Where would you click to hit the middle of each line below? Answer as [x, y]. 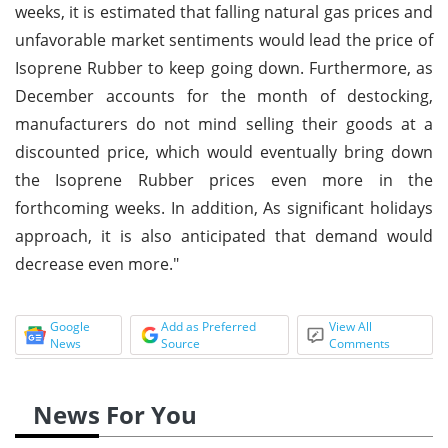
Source [180, 343]
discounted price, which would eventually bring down [224, 151]
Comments [360, 343]
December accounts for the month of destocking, [224, 95]
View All [351, 326]
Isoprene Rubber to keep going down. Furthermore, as [224, 67]
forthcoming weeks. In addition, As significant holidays [224, 207]
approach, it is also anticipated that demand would [224, 235]
